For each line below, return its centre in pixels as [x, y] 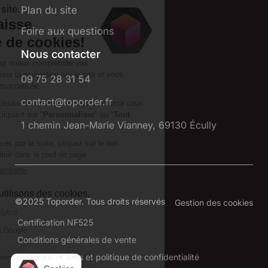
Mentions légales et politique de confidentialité [108, 257]
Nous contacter [61, 54]
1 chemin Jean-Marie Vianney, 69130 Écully [119, 125]
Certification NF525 [55, 222]
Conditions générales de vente [77, 239]
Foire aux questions [68, 31]
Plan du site [49, 10]
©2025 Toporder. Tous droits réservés [90, 202]
